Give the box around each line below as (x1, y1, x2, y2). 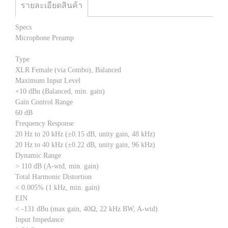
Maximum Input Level (15, 76, 80, 84)
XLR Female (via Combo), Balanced (15, 66, 121, 74)
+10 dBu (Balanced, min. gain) (15, 87, 105, 95)
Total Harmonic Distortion (15, 173, 92, 181)
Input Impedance (15, 215, 64, 223)
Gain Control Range (15, 98, 73, 106)
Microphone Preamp (15, 34, 74, 42)
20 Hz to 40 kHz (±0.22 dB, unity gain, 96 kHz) (15, 140, 155, 149)
